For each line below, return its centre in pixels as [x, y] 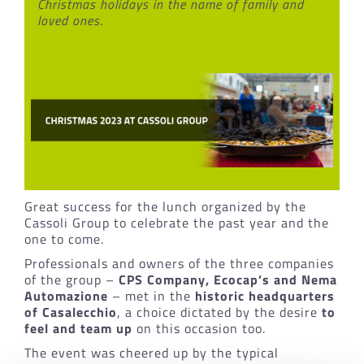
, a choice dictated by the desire [219, 312]
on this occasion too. [199, 329]
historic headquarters [264, 296]
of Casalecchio [70, 312]
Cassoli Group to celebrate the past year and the [176, 223]
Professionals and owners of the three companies [179, 264]
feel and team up [78, 329]
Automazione [66, 296]
